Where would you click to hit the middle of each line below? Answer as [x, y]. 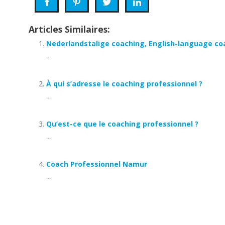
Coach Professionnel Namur [97, 164]
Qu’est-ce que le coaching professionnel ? [122, 124]
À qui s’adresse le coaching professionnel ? [124, 84]
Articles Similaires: [69, 29]
